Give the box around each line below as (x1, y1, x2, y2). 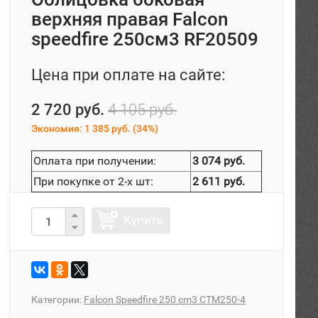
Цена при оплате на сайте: (31, 66, 225, 84)
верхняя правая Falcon (31, 9, 228, 30)
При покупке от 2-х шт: (33, 175, 153, 188)
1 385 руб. (84, 123, 131, 134)
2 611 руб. (192, 175, 245, 188)
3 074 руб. (192, 154, 245, 168)
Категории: (31, 294, 84, 305)
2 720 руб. (31, 101, 104, 119)
